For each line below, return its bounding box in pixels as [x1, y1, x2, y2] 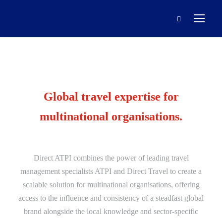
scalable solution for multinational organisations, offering [22, 180, 200, 189]
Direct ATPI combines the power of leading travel [33, 154, 189, 162]
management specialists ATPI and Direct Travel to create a [20, 167, 202, 175]
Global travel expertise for [43, 90, 179, 103]
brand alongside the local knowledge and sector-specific [24, 207, 198, 216]
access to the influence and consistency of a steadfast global [18, 194, 204, 202]
